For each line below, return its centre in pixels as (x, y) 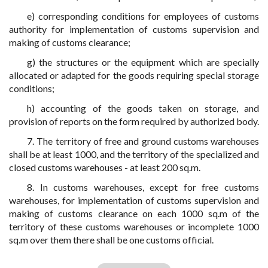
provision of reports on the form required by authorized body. (134, 121)
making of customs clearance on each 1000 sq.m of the (134, 213)
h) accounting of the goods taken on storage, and (143, 108)
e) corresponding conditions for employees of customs (143, 16)
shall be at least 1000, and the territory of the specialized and (134, 154)
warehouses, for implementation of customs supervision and (134, 200)
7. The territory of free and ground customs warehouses (143, 141)
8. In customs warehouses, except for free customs (143, 187)
